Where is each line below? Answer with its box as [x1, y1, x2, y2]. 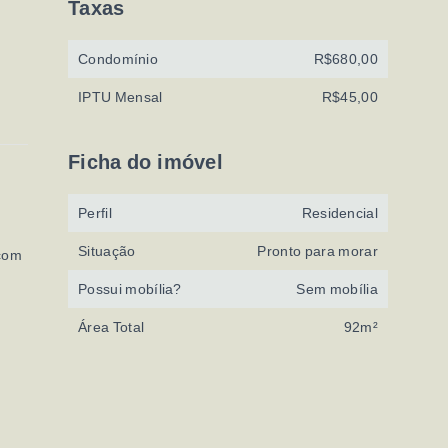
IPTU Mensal [78, 89, 163, 105]
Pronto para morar [257, 243, 378, 259]
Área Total [78, 319, 145, 335]
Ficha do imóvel [68, 151, 223, 173]
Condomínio [78, 51, 158, 67]
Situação [78, 243, 136, 259]
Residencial [301, 205, 378, 221]
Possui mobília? [78, 281, 182, 297]
